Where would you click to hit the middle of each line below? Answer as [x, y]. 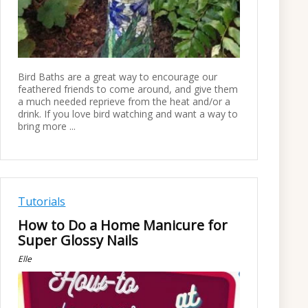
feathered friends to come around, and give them [128, 89]
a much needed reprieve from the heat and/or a [124, 101]
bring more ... [47, 126]
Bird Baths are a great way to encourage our [118, 76]
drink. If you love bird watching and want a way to [128, 113]
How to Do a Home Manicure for [123, 225]
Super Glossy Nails [78, 241]
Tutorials [42, 202]
